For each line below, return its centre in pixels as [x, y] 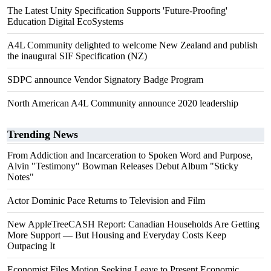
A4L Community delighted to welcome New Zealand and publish [132, 45]
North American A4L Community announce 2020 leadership [123, 103]
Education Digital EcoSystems [65, 21]
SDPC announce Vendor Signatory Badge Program [105, 80]
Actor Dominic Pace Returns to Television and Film [106, 201]
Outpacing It [31, 246]
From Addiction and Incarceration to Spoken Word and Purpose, [130, 155]
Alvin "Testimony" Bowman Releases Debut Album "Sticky [123, 166]
